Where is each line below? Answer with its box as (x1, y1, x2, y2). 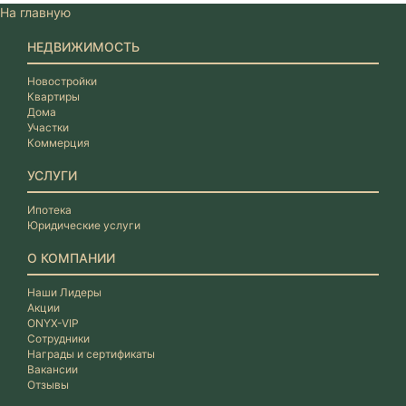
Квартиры (27, 89, 80, 103)
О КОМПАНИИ (27, 249, 115, 266)
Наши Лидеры (27, 285, 101, 299)
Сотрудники (27, 331, 90, 345)
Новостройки (27, 73, 97, 88)
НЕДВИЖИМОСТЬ (27, 38, 140, 54)
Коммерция (27, 135, 90, 150)
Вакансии (27, 362, 78, 376)
